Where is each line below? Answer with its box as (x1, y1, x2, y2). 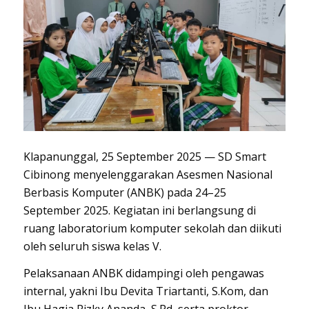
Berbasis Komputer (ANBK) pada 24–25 (23, 184, 226, 200)
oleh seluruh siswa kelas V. (23, 238, 161, 254)
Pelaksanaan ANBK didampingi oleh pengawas (23, 266, 264, 281)
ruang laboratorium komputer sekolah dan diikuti (23, 220, 281, 236)
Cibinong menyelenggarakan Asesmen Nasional (23, 166, 272, 182)
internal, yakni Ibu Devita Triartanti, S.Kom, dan (23, 283, 268, 299)
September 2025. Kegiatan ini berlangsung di (23, 202, 256, 218)
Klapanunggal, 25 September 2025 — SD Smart (23, 148, 266, 164)
